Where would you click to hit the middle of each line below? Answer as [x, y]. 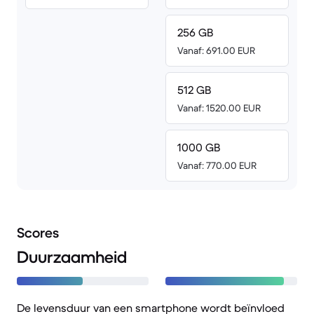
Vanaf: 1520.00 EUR [219, 108]
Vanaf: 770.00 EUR [217, 165]
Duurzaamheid [72, 257]
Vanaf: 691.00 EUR [216, 50]
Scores [38, 233]
